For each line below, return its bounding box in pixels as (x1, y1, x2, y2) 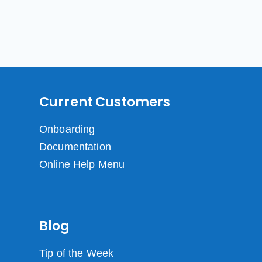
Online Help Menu (39, 158, 125, 171)
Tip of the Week (39, 247, 114, 260)
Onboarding (39, 123, 95, 136)
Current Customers (39, 93, 171, 112)
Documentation (39, 141, 111, 153)
